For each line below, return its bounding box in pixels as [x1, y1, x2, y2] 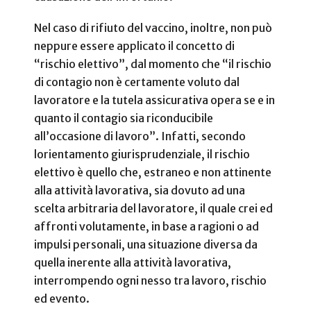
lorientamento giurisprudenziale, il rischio [34, 146, 250, 161]
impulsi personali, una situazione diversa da [34, 237, 258, 251]
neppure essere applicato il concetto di [34, 38, 235, 53]
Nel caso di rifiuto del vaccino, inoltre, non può [34, 20, 272, 35]
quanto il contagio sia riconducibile [34, 110, 213, 125]
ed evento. [34, 291, 90, 305]
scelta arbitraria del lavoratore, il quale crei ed [34, 201, 273, 215]
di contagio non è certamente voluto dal [34, 74, 239, 89]
